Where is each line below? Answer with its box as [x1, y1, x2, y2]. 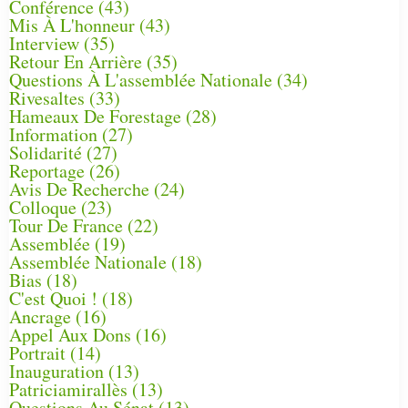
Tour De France [9, 212, 123, 238]
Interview [9, 30, 79, 56]
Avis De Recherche [9, 176, 149, 201]
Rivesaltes [9, 85, 85, 110]
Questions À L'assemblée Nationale [9, 66, 272, 92]
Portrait [9, 340, 66, 365]
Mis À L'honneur [9, 12, 135, 37]
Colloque [9, 194, 76, 219]
